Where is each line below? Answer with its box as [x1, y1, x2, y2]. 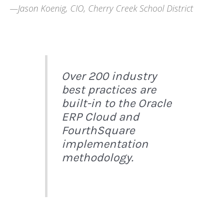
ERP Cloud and [61, 110, 139, 124]
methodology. [61, 151, 133, 165]
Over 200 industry [61, 69, 156, 83]
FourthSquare [61, 124, 135, 138]
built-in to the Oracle [61, 96, 171, 110]
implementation [61, 137, 148, 151]
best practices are [61, 83, 156, 97]
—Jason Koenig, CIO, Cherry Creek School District [10, 2, 193, 14]
